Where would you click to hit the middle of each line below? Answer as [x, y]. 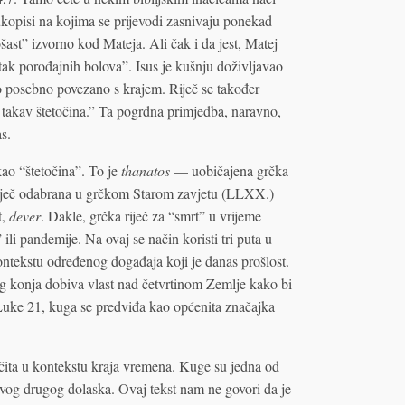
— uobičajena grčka [229, 170]
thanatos [145, 170]
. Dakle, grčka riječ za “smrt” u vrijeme [151, 215]
